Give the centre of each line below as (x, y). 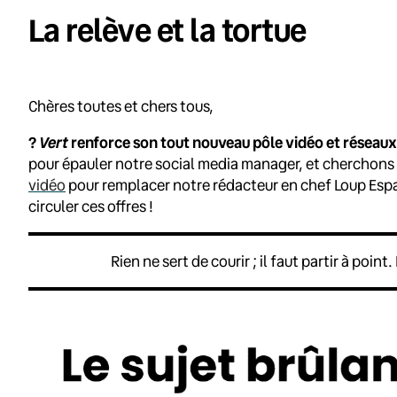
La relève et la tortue (167, 29)
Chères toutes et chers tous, (121, 105)
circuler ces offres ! (91, 206)
